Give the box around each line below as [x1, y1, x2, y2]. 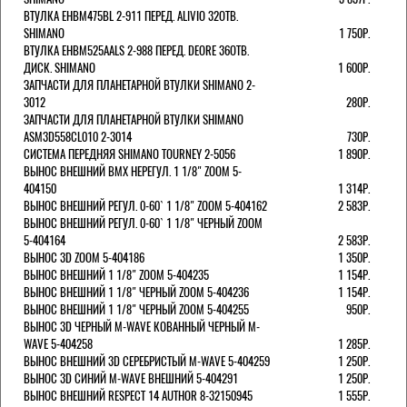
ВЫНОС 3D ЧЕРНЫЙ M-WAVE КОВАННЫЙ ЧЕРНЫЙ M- [24, 317, 260, 335]
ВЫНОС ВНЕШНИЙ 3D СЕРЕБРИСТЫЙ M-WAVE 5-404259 [24, 352, 270, 370]
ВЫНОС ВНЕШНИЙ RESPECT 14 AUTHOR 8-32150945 [24, 386, 253, 404]
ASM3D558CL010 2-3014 [24, 127, 132, 145]
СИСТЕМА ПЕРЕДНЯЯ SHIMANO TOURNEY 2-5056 [24, 144, 235, 163]
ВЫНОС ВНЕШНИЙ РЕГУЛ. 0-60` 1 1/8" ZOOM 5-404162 [24, 196, 267, 214]
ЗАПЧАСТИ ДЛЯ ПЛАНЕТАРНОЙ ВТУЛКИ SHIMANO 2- [24, 75, 255, 94]
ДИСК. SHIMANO [24, 58, 95, 76]
